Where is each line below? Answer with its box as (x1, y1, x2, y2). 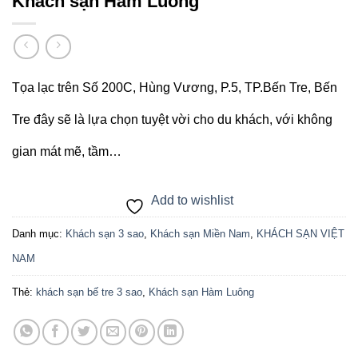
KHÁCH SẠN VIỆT (257, 228, 344, 241)
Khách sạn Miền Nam (150, 228, 250, 241)
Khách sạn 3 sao (66, 228, 144, 241)
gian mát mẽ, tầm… (12, 145, 121, 159)
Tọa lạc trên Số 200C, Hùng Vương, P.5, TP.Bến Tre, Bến (12, 81, 337, 95)
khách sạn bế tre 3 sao (36, 286, 142, 299)
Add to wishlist (151, 193, 233, 208)
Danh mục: (12, 228, 66, 241)
